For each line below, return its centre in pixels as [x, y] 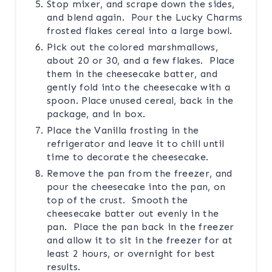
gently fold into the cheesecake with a [139, 87]
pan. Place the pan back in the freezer [141, 226]
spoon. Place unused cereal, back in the [140, 100]
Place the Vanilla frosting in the [123, 130]
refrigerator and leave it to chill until [136, 143]
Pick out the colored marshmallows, [132, 47]
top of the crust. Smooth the [117, 200]
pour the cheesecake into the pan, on [136, 186]
